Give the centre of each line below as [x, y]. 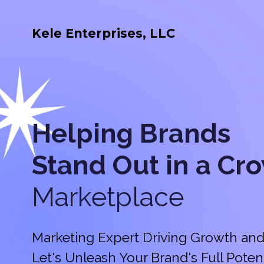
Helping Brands [131, 133]
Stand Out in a [125, 165]
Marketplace [108, 197]
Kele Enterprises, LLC [103, 33]
